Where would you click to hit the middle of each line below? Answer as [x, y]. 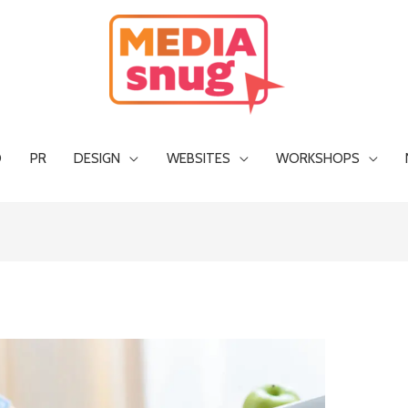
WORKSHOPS [317, 158]
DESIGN [97, 158]
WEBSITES [198, 158]
